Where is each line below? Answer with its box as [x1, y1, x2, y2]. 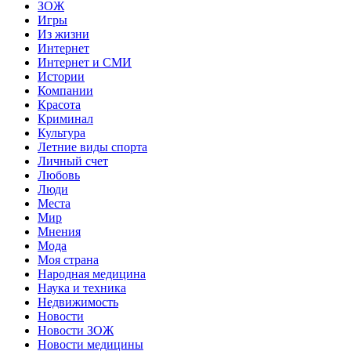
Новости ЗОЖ [38, 323, 114, 337]
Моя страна [38, 252, 99, 266]
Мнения [38, 224, 81, 238]
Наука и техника [38, 280, 126, 295]
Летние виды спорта [38, 139, 147, 154]
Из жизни [38, 27, 89, 41]
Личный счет [38, 154, 108, 168]
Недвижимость [38, 295, 118, 309]
